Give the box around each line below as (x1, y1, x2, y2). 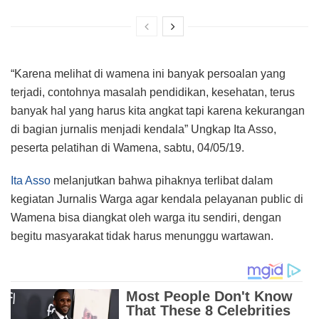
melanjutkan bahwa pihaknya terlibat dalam (51, 174, 273, 187)
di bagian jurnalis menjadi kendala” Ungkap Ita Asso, (11, 123, 276, 136)
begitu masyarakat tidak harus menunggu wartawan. (11, 230, 273, 243)
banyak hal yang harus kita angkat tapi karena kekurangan (11, 105, 305, 117)
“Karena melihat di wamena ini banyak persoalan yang (11, 68, 286, 80)
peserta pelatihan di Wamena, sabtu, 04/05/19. (11, 142, 244, 155)
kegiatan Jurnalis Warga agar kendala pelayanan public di (11, 193, 303, 206)
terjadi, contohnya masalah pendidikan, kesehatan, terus (11, 86, 295, 99)
